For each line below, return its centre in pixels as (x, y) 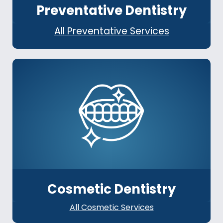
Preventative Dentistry (111, 11)
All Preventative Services (111, 31)
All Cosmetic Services (111, 208)
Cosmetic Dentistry (111, 189)
